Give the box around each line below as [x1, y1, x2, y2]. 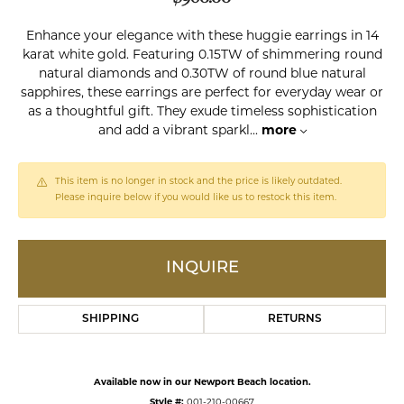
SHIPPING [82, 314, 140, 325]
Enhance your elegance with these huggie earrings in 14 [25, 30, 379, 43]
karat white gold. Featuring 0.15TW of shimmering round [22, 49, 382, 62]
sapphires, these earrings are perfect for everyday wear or [21, 87, 383, 100]
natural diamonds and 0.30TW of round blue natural [38, 68, 366, 81]
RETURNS [267, 314, 322, 325]
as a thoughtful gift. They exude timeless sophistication [27, 106, 377, 119]
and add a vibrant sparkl [97, 124, 250, 138]
